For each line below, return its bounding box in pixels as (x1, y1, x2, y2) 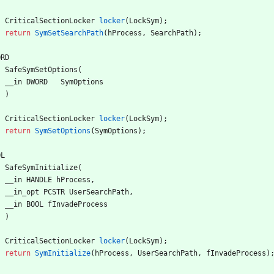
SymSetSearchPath (35, 28, 103, 37)
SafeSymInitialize (5, 163, 78, 172)
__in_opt (5, 187, 39, 196)
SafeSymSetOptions (5, 65, 78, 74)
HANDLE (26, 175, 52, 184)
